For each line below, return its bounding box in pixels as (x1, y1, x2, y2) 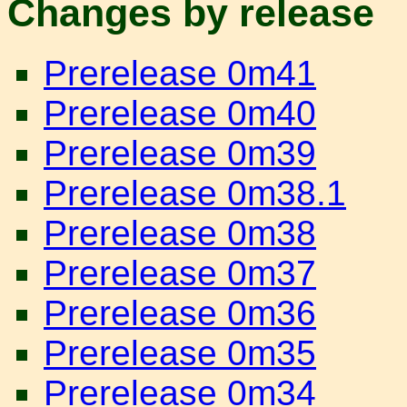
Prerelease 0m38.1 (44, 174, 346, 213)
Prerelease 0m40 (44, 94, 316, 134)
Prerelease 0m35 (44, 333, 316, 373)
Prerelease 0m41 (44, 54, 316, 94)
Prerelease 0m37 (44, 253, 316, 293)
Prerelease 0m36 (44, 293, 316, 333)
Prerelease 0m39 (44, 134, 316, 174)
